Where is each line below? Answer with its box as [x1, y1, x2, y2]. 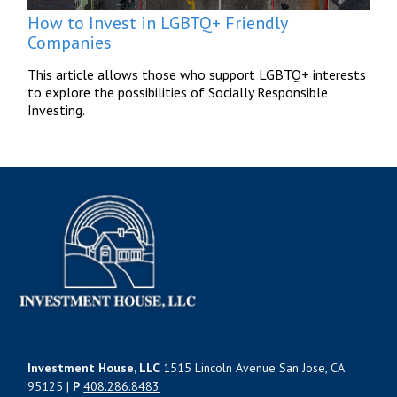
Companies [27, 30, 113, 54]
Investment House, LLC [27, 359, 160, 376]
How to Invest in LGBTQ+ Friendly [27, 11, 288, 35]
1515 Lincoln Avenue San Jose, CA [160, 359, 345, 376]
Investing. [27, 100, 86, 119]
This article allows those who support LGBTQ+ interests [27, 65, 367, 83]
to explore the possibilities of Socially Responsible [27, 82, 329, 101]
